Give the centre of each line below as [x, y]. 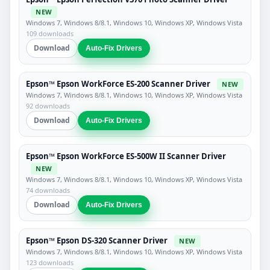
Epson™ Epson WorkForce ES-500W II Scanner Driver [126, 156]
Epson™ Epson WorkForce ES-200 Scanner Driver [118, 83]
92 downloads [48, 106]
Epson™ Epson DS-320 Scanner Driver [97, 240]
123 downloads [50, 262]
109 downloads [50, 33]
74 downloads [48, 190]
